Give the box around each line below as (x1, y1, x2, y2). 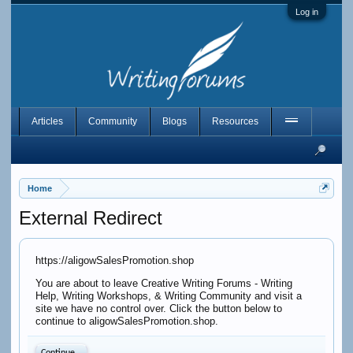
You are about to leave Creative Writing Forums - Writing (35, 277, 292, 289)
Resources (211, 116, 258, 127)
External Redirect (18, 207, 162, 229)
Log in (295, 7, 319, 17)
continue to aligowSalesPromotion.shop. (35, 315, 218, 327)
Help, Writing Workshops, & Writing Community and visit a (35, 290, 302, 302)
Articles (31, 116, 63, 127)
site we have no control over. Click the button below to (35, 303, 282, 314)
